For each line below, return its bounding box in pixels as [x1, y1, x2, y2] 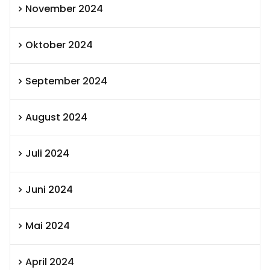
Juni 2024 [25, 183, 73, 197]
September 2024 [25, 74, 107, 89]
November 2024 [25, 2, 103, 16]
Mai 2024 [25, 219, 70, 233]
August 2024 [25, 110, 87, 125]
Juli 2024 [25, 146, 69, 161]
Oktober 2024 [25, 38, 93, 52]
